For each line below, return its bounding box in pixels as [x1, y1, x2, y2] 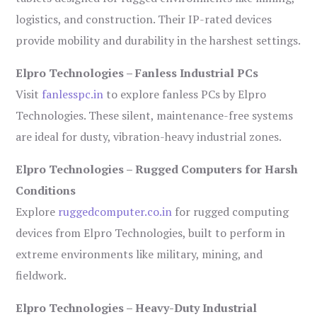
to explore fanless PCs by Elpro [103, 86, 267, 103]
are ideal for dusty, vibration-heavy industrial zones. [16, 129, 282, 145]
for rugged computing [172, 204, 289, 220]
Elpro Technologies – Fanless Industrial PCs [16, 65, 259, 81]
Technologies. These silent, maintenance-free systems [16, 108, 294, 124]
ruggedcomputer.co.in [58, 204, 173, 220]
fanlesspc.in [42, 86, 104, 103]
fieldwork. [16, 267, 67, 284]
